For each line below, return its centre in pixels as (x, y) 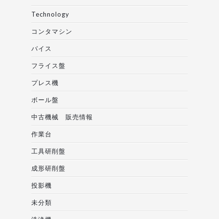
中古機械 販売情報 (62, 117)
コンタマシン (52, 32)
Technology (50, 14)
